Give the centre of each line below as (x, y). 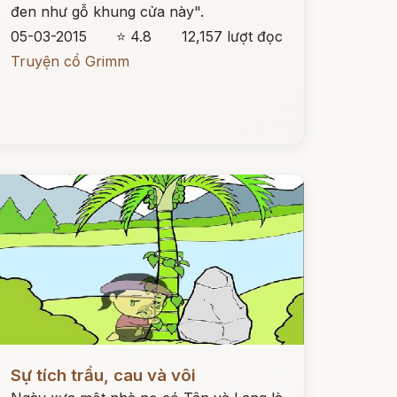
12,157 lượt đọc (232, 36)
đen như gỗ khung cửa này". (107, 12)
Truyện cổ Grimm (70, 61)
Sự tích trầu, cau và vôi (103, 375)
